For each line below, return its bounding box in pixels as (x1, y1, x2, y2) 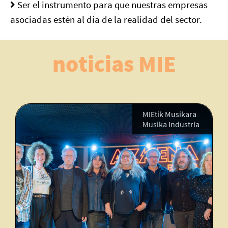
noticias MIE (52, 49, 176, 78)
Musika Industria (123, 119, 180, 129)
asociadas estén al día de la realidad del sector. (10, 13, 202, 25)
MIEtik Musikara (123, 109, 177, 119)
